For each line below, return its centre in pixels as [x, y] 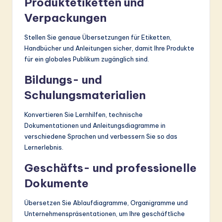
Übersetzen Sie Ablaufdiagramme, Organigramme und [106, 202]
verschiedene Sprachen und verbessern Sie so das [101, 136]
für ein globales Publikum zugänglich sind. [87, 59]
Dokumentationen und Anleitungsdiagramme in [95, 125]
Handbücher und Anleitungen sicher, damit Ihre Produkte [109, 48]
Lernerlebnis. [44, 147]
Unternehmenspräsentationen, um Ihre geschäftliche [105, 213]
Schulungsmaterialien [85, 95]
